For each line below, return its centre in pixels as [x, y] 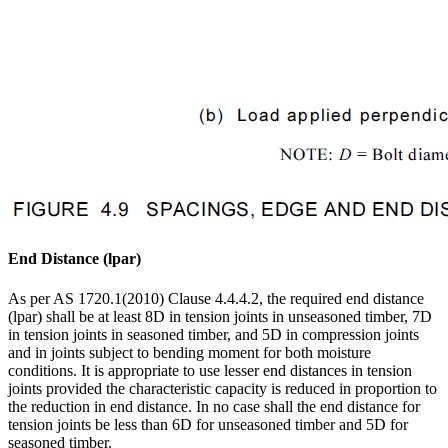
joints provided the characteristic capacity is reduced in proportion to [222, 388]
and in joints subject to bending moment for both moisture [189, 352]
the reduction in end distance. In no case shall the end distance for [214, 406]
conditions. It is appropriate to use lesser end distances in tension [210, 370]
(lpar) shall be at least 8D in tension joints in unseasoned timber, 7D [220, 316]
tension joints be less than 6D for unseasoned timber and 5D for [208, 424]
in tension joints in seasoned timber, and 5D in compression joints [213, 334]
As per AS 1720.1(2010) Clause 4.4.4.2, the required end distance [216, 298]
